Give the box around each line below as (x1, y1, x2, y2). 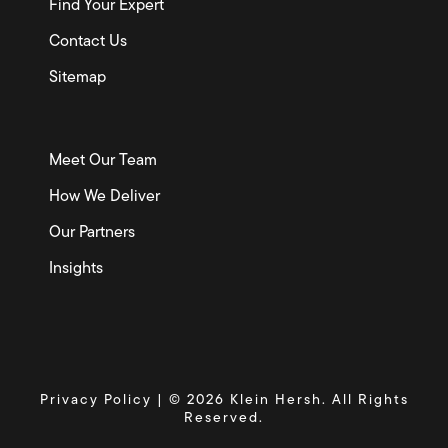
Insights (49, 261, 104, 277)
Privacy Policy (39, 393, 152, 408)
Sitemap (49, 70, 107, 86)
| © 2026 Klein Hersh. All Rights (151, 393, 409, 408)
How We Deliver (49, 189, 161, 205)
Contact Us (49, 34, 128, 50)
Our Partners (49, 225, 136, 241)
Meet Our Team (49, 153, 158, 169)
